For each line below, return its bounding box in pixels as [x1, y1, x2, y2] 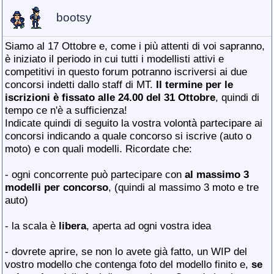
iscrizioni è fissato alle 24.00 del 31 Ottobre [5, 91, 215, 103]
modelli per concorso [5, 181, 108, 193]
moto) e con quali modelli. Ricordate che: [5, 143, 192, 155]
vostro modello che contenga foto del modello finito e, [5, 258, 251, 270]
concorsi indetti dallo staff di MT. [5, 78, 156, 91]
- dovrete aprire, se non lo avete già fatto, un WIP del [5, 245, 247, 257]
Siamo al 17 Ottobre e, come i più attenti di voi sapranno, [5, 40, 265, 52]
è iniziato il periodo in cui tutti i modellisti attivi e [5, 53, 224, 65]
